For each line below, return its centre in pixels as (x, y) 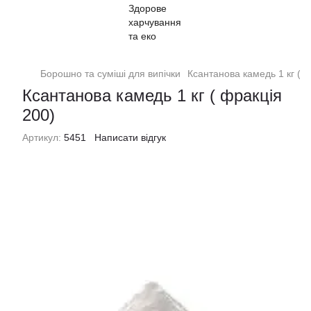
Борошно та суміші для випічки (110, 74)
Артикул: (42, 137)
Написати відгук (130, 137)
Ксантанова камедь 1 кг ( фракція (152, 95)
